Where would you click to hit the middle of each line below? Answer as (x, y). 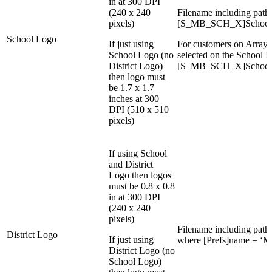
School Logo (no (141, 55)
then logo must (137, 77)
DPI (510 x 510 (139, 110)
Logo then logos (140, 175)
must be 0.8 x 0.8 (142, 186)
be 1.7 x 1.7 (131, 88)
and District (131, 165)
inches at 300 (134, 99)
